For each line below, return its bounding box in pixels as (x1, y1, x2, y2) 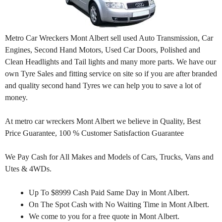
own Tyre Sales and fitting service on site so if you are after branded (5, 69, 217, 78)
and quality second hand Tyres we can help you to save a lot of (5, 81, 201, 90)
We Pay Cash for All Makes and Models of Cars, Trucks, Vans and (5, 152, 214, 161)
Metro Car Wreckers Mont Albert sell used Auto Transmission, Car (5, 33, 213, 42)
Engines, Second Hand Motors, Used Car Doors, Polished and (5, 45, 200, 54)
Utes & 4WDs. (5, 164, 52, 173)
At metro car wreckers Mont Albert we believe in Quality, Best (5, 116, 201, 125)
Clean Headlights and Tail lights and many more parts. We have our (5, 57, 216, 66)
